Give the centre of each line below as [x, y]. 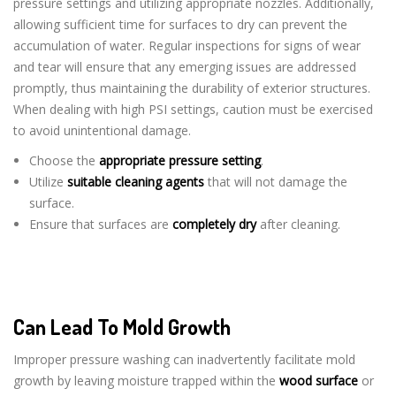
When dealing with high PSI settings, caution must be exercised [193, 109]
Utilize [48, 181]
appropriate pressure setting [179, 160]
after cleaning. [298, 224]
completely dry [214, 224]
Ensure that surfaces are [100, 224]
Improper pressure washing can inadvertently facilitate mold [184, 359]
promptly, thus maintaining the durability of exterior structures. [192, 88]
